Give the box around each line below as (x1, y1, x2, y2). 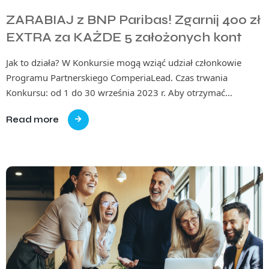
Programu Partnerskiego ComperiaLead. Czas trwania (6, 71, 228, 83)
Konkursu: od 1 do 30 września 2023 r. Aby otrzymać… (6, 86, 232, 98)
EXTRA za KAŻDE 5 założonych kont (6, 29, 242, 45)
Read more (6, 113, 59, 125)
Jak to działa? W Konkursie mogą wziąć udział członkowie (6, 56, 241, 68)
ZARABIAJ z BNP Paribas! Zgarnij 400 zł (6, 12, 261, 28)
